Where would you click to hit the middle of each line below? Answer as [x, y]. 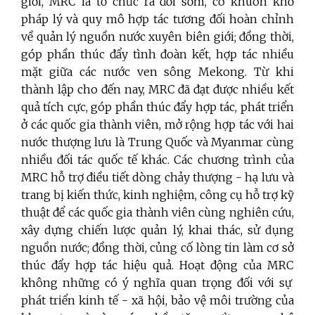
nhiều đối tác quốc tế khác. [98, 160]
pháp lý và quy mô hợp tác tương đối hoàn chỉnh [157, 19]
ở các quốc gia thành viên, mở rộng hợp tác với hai [157, 125]
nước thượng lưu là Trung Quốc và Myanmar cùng [157, 142]
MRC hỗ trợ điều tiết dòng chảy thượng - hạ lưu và [157, 178]
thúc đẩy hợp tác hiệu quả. [100, 265]
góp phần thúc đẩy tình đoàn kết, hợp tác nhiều [157, 54]
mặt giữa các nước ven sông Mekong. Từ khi [157, 72]
